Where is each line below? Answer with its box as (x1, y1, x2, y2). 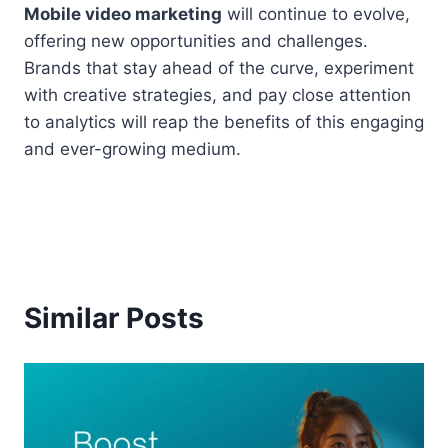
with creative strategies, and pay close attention (24, 84, 411, 105)
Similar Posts (24, 300, 204, 335)
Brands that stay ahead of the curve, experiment (24, 57, 414, 78)
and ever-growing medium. (24, 138, 241, 159)
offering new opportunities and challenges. (24, 30, 368, 51)
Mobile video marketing (24, 3, 222, 24)
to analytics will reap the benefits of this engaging (24, 111, 424, 132)
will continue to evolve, (222, 3, 410, 24)
